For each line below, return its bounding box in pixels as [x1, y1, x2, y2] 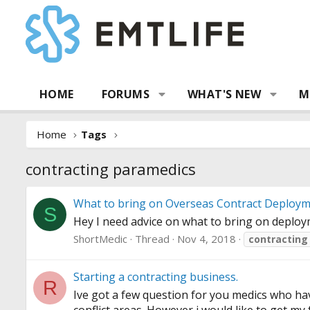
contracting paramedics [26, 158, 196, 179]
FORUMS [101, 86, 150, 102]
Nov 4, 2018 [177, 232, 236, 246]
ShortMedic [73, 232, 127, 246]
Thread [135, 232, 170, 246]
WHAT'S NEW [188, 86, 262, 102]
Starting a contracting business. [73, 269, 238, 285]
